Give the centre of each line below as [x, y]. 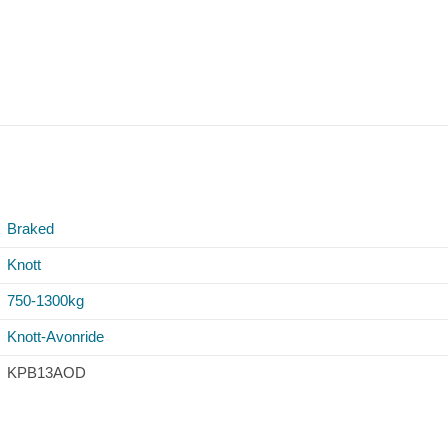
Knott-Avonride [55, 336]
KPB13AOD [46, 372]
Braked [30, 228]
